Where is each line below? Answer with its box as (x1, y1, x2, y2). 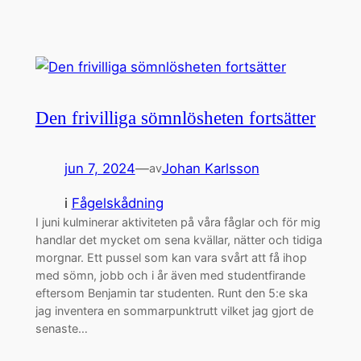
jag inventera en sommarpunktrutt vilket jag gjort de (35, 303, 313, 317)
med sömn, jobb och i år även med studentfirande (35, 268, 305, 282)
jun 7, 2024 (64, 160, 135, 177)
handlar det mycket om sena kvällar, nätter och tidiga (35, 232, 322, 247)
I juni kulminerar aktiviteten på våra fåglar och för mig (35, 214, 321, 229)
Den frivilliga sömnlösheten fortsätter (35, 108, 316, 129)
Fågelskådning (71, 194, 164, 211)
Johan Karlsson (161, 160, 259, 177)
